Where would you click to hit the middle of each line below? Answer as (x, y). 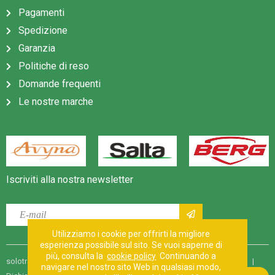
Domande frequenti (60, 83)
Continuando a (186, 256)
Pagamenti (41, 12)
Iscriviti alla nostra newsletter (70, 179)
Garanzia (37, 48)
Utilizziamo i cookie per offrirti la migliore (131, 234)
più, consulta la (77, 256)
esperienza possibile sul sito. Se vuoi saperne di (131, 245)
